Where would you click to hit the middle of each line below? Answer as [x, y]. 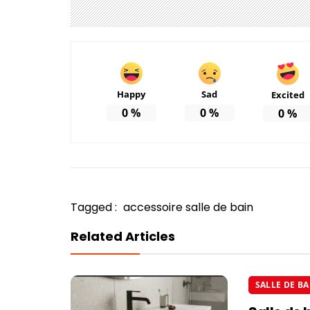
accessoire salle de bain [188, 208]
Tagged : [95, 208]
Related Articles [123, 237]
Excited [288, 95]
